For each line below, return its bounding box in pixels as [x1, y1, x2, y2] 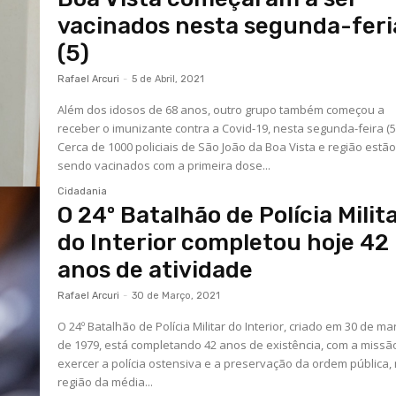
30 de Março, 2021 [132, 289, 221, 301]
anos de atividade [57, 255, 254, 284]
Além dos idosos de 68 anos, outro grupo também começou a [57, 102, 385, 118]
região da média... [57, 373, 154, 390]
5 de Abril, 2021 [132, 73, 205, 86]
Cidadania [57, 185, 108, 197]
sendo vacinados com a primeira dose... [57, 157, 271, 174]
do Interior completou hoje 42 [57, 228, 390, 256]
